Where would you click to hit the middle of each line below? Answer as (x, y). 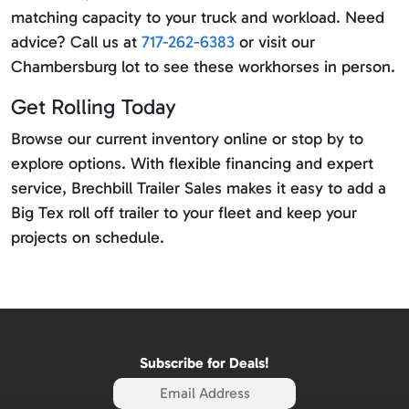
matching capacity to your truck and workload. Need (198, 18)
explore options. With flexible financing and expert (192, 164)
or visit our (275, 42)
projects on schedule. (88, 238)
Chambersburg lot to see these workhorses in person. (203, 67)
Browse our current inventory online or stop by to (187, 139)
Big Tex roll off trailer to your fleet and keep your (184, 213)
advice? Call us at (76, 42)
